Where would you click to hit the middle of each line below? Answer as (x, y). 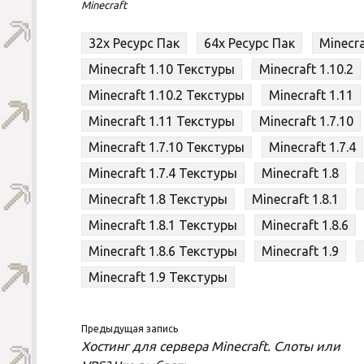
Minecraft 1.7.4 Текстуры (163, 173)
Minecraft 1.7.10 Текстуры (167, 147)
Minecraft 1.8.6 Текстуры (163, 251)
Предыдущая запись (130, 329)
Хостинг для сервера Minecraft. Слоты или (211, 347)
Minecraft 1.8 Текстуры (158, 199)
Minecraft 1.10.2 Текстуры (167, 95)
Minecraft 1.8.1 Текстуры (163, 225)
